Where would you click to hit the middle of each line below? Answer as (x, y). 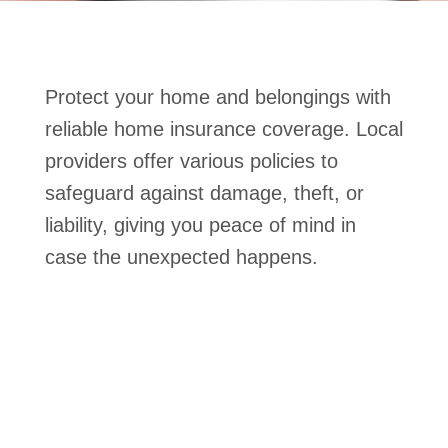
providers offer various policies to (191, 161)
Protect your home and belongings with (218, 97)
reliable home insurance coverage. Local (224, 129)
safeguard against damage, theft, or (204, 193)
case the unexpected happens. (181, 257)
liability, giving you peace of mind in (200, 225)
